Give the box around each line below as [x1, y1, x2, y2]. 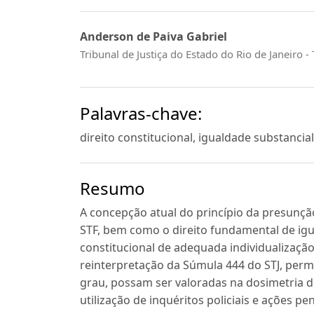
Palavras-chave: [80, 101, 202, 125]
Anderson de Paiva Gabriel [80, 28, 227, 44]
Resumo [80, 177, 145, 200]
